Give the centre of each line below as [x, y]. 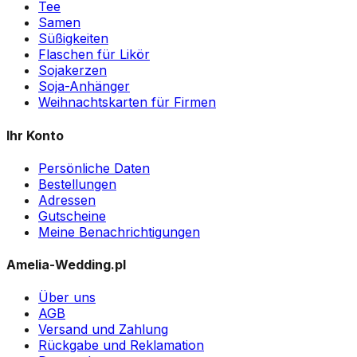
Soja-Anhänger [84, 86]
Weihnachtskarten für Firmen [127, 102]
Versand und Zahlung [103, 330]
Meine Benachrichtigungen [119, 231]
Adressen [67, 200]
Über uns [67, 298]
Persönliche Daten [94, 168]
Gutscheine [72, 216]
